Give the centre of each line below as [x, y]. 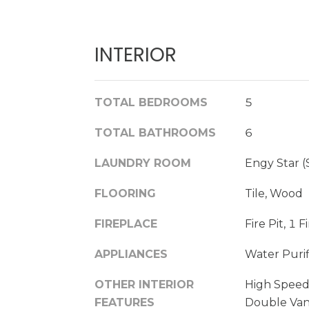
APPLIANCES [131, 254]
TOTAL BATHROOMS [155, 133]
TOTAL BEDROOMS [151, 102]
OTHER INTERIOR [144, 285]
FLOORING [125, 193]
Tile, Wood [273, 193]
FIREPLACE [126, 224]
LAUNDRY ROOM [143, 163]
